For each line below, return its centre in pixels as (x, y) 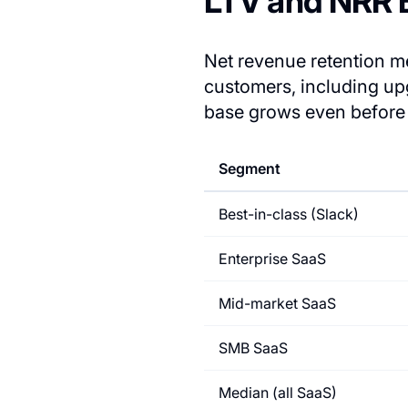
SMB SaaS (253, 348)
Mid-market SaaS (277, 303)
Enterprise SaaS (272, 259)
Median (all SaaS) (278, 393)
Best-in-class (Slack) (289, 214)
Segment (250, 168)
